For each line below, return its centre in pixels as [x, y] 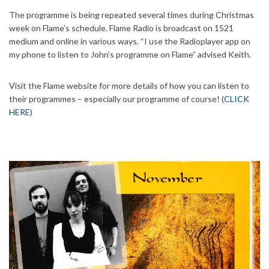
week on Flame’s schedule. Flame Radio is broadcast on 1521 [121, 28]
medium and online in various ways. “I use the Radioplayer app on [130, 41]
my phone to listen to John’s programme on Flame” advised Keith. [130, 55]
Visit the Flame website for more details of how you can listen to [129, 86]
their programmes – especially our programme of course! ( [116, 99]
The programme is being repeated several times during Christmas [131, 15]
